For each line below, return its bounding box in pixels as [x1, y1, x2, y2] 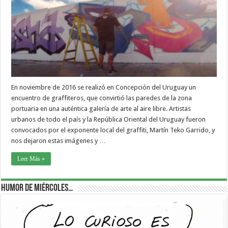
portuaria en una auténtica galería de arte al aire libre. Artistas [11, 104, 191, 112]
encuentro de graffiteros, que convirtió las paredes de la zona [11, 94, 192, 102]
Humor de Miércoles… [1, 183, 74, 193]
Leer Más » [17, 155, 45, 162]
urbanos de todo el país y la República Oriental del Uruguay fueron [11, 115, 206, 123]
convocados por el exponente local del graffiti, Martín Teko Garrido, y [11, 126, 215, 134]
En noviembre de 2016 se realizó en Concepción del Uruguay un [11, 83, 196, 91]
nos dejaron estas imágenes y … [11, 136, 106, 145]
